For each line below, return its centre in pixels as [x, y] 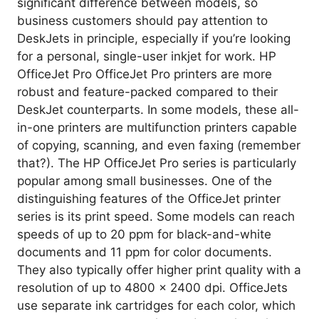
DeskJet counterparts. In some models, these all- [158, 109]
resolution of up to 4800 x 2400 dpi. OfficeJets [152, 287]
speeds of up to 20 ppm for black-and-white [144, 234]
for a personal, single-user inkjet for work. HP [147, 56]
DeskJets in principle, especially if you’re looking [154, 38]
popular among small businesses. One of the [145, 181]
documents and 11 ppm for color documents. [145, 252]
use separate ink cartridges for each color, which [156, 305]
